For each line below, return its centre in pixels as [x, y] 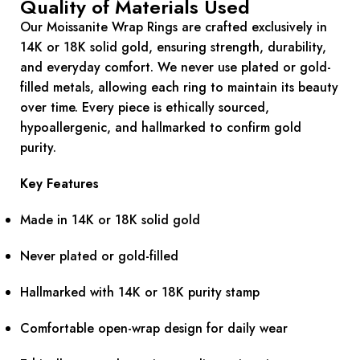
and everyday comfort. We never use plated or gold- [176, 67]
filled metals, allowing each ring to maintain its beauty [179, 88]
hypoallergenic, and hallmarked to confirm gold [161, 128]
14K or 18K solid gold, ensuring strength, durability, [173, 47]
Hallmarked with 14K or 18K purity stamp [140, 292]
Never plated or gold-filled [99, 256]
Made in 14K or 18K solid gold [110, 220]
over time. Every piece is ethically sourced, [145, 108]
